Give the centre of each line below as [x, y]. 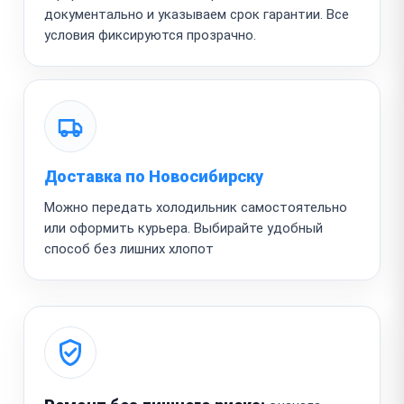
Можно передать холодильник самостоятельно [196, 207]
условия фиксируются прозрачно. [150, 35]
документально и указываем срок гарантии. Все [197, 14]
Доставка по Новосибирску [154, 176]
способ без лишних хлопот [129, 248]
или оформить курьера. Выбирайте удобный [184, 228]
